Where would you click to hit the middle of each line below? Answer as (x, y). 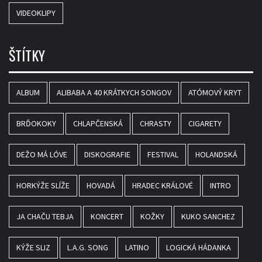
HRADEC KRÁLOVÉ (163, 185)
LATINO (137, 247)
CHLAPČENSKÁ (98, 123)
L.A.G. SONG (88, 247)
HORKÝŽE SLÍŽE (43, 185)
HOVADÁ (101, 185)
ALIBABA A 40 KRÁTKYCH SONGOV (114, 92)
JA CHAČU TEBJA (45, 216)
